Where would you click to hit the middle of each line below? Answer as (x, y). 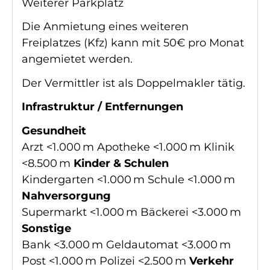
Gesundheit (54, 130)
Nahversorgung (66, 196)
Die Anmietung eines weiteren (105, 27)
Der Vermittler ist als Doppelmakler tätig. (133, 83)
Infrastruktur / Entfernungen (102, 107)
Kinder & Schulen (121, 163)
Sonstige (46, 228)
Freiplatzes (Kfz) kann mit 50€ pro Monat (133, 43)
